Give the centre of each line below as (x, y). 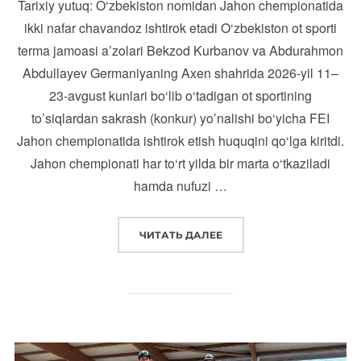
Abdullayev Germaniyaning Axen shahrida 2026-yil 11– (180, 73)
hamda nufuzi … (180, 185)
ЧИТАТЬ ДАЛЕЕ (180, 234)
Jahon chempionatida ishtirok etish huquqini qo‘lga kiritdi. (180, 140)
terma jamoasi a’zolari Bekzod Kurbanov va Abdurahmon (180, 50)
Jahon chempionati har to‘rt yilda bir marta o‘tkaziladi (180, 163)
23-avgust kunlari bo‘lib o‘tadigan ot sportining (180, 95)
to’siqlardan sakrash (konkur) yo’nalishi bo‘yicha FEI (180, 118)
